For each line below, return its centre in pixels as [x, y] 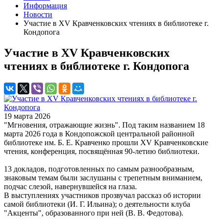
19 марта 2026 [27, 116]
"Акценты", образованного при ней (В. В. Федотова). [94, 213]
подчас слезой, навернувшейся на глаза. [71, 186]
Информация [45, 6]
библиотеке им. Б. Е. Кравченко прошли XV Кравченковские [106, 142]
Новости [38, 14]
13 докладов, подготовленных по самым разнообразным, [99, 169]
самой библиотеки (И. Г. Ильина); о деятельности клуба [97, 204]
